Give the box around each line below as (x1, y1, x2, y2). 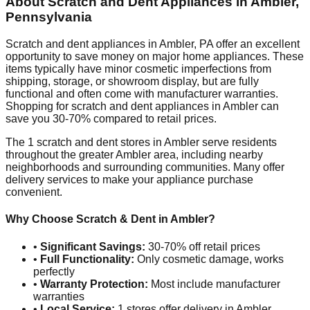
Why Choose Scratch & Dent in (6, 213, 170, 226)
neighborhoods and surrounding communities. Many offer (6, 161, 284, 174)
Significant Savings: (40, 240, 145, 253)
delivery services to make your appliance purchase (6, 174, 253, 186)
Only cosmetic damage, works (134, 253, 284, 265)
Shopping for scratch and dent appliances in (6, 100, 223, 113)
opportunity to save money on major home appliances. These (6, 51, 304, 63)
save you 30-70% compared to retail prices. (6, 113, 217, 125)
